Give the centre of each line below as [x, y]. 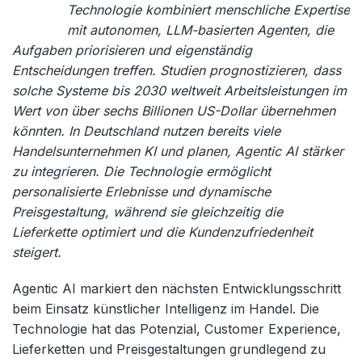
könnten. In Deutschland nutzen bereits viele [146, 131]
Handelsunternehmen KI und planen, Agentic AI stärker [178, 151]
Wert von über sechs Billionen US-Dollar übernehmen [174, 111]
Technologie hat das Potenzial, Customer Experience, [177, 329]
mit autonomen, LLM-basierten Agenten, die [200, 30]
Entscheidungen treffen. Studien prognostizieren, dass [177, 70]
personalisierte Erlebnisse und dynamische [141, 192]
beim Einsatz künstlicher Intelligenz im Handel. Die [166, 309]
